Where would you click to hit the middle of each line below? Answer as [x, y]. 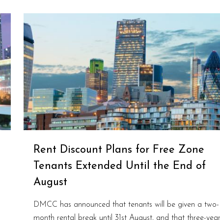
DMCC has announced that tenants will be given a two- [126, 205]
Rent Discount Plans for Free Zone [119, 150]
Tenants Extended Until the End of [119, 166]
